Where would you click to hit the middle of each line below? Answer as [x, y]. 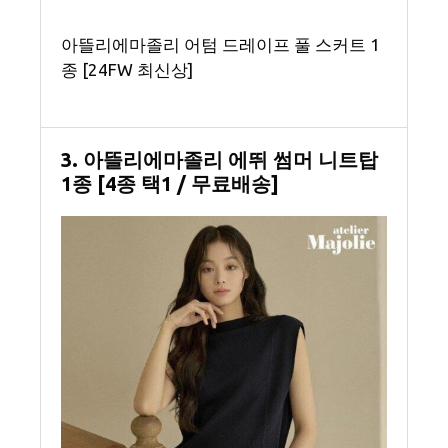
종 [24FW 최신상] [127, 69]
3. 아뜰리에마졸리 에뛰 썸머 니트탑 [219, 159]
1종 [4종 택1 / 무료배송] [170, 183]
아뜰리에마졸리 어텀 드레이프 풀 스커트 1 [220, 44]
